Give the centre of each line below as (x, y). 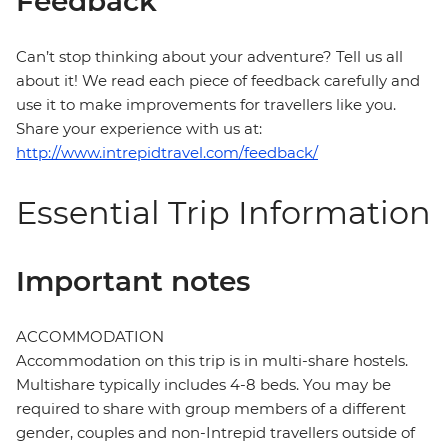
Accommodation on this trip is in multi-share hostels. (212, 361)
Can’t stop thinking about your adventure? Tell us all (209, 57)
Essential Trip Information (223, 213)
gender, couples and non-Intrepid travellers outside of (215, 433)
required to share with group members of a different (211, 409)
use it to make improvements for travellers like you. (206, 105)
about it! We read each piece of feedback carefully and (218, 81)
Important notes (133, 281)
